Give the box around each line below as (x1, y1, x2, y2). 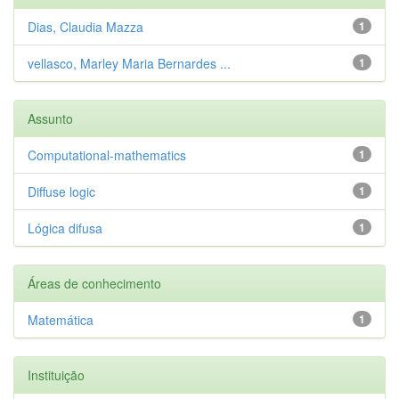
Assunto (28, 109, 73, 127)
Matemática (28, 310, 94, 329)
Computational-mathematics (28, 145, 186, 164)
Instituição (28, 365, 85, 384)
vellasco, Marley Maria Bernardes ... (28, 53, 231, 72)
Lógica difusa (28, 218, 102, 237)
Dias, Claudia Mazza (28, 17, 143, 36)
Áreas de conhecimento (28, 273, 161, 292)
